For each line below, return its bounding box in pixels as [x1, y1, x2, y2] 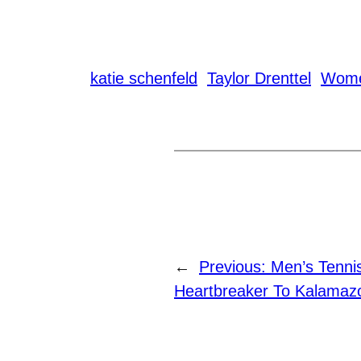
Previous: [199, 257, 271, 276]
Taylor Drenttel [207, 68, 311, 87]
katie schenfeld [90, 68, 197, 87]
